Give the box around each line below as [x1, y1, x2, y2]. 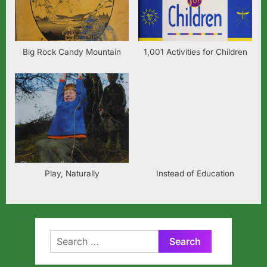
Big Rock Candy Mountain [23, 47, 121, 57]
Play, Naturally [44, 169, 100, 179]
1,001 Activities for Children [143, 47, 247, 57]
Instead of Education [156, 169, 234, 179]
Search [49, 231, 80, 243]
